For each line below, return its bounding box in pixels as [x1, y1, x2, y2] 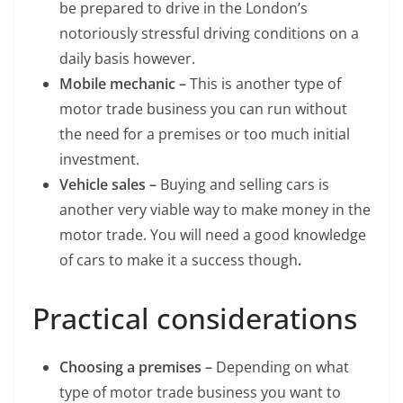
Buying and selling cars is [157, 174, 329, 194]
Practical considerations [32, 298, 357, 337]
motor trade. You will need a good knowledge [59, 224, 366, 245]
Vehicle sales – [59, 174, 157, 194]
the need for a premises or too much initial [59, 123, 350, 144]
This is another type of [190, 73, 341, 94]
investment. [59, 148, 139, 169]
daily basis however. [59, 48, 195, 68]
